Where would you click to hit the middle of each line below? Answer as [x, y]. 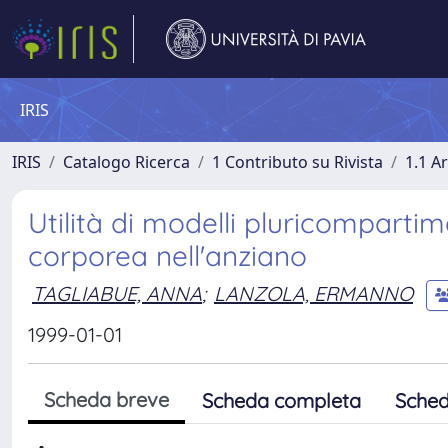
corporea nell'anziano [167, 255]
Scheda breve [106, 399]
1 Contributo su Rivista [297, 162]
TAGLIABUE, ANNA [117, 293]
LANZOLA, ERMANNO [313, 293]
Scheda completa [281, 400]
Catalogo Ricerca [126, 162]
